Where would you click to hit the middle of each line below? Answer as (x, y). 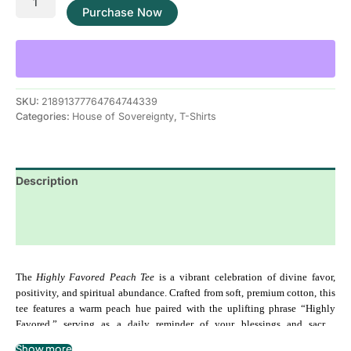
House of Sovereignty (123, 116)
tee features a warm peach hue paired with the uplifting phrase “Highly (175, 308)
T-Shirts (198, 116)
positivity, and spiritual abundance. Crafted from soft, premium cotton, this (175, 292)
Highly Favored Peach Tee (95, 277)
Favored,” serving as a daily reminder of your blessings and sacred (175, 324)
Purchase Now (122, 12)
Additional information (77, 206)
